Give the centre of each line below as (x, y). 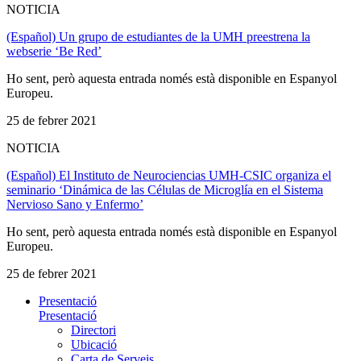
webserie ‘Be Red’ (54, 51)
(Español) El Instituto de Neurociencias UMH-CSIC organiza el (169, 175)
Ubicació (94, 344)
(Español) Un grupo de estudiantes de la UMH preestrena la (158, 36)
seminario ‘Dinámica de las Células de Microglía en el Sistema (165, 189)
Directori (93, 330)
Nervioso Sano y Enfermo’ (75, 204)
